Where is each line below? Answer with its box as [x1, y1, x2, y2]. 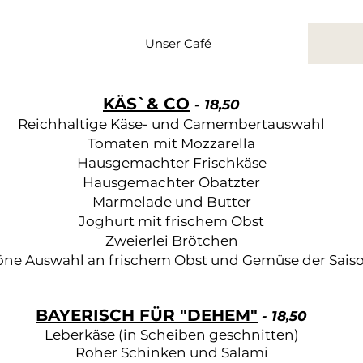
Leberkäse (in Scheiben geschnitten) [44, 327, 299, 343]
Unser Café [144, 36, 211, 51]
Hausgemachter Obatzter [83, 174, 260, 190]
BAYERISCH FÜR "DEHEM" [36, 305, 258, 325]
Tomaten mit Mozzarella [88, 135, 255, 152]
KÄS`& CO [103, 94, 190, 113]
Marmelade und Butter [92, 194, 251, 210]
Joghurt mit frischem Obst [79, 213, 264, 229]
